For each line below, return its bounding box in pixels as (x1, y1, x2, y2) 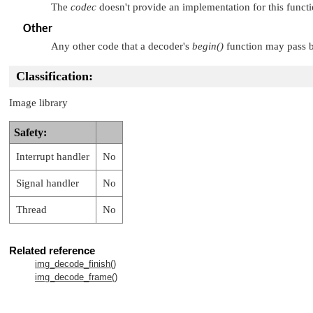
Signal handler (16, 177, 79, 189)
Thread (16, 204, 47, 216)
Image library (9, 97, 68, 109)
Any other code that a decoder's (51, 40, 192, 52)
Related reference (9, 245, 95, 257)
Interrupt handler (16, 151, 89, 163)
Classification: (16, 68, 93, 83)
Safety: (14, 126, 47, 139)
